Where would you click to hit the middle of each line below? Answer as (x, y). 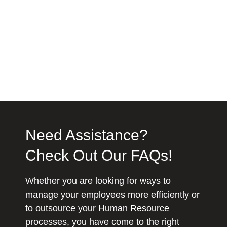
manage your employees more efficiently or (112, 195)
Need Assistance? (87, 135)
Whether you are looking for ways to (98, 181)
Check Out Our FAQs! (99, 156)
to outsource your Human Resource (97, 209)
